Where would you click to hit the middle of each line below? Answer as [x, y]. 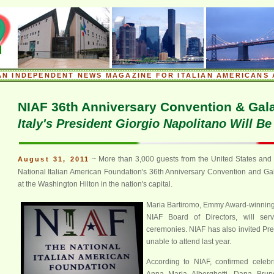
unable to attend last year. [188, 241]
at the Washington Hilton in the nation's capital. [95, 184]
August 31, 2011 [54, 159]
